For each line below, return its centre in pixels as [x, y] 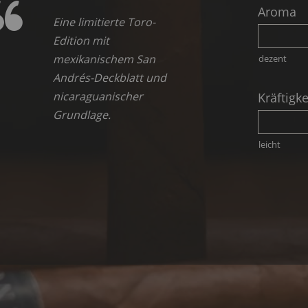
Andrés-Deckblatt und [110, 77]
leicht [269, 144]
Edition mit [81, 40]
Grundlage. [82, 114]
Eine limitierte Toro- [104, 22]
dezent [272, 58]
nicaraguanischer [98, 96]
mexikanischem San [104, 59]
